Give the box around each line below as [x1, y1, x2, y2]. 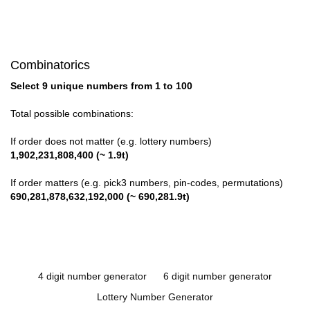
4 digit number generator [38, 271, 147, 282]
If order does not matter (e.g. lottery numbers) [10, 136, 212, 147]
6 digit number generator [163, 271, 272, 282]
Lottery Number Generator [97, 291, 213, 303]
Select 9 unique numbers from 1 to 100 [10, 80, 192, 92]
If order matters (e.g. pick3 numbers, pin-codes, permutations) [10, 177, 283, 189]
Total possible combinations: [10, 108, 134, 120]
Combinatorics [10, 58, 90, 73]
